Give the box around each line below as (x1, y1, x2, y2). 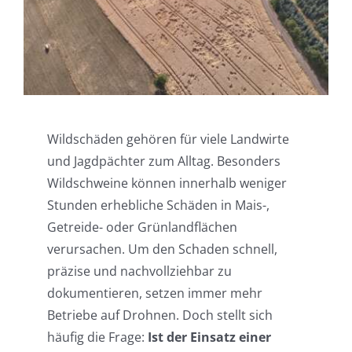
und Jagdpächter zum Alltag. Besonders (46, 152, 280, 170)
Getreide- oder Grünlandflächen (46, 218, 237, 236)
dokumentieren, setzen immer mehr (46, 284, 262, 302)
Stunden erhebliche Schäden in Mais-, (46, 196, 269, 214)
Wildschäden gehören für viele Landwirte (46, 130, 289, 148)
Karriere (19, 55, 68, 73)
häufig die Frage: (46, 328, 148, 346)
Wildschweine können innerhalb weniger (46, 174, 287, 192)
